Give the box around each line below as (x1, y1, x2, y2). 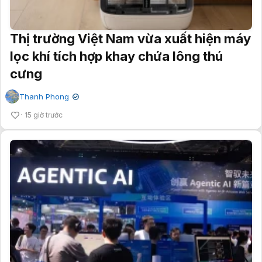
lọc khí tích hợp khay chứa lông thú (10, 49, 223, 64)
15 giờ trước (25, 111, 63, 120)
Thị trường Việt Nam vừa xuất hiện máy (10, 31, 251, 47)
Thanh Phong (19, 92, 69, 102)
